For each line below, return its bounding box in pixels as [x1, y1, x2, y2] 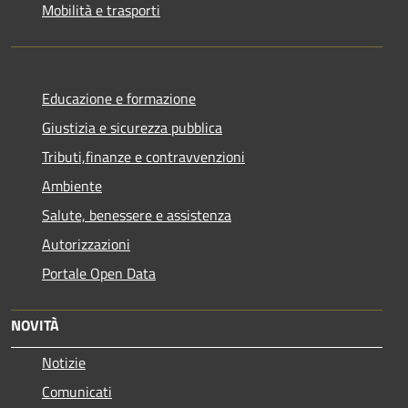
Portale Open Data [42, 262, 156, 285]
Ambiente [42, 175, 102, 198]
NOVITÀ [11, 314, 59, 337]
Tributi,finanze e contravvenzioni [42, 146, 245, 168]
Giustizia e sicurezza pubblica [42, 117, 222, 139]
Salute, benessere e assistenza [42, 204, 231, 227]
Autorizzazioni [42, 233, 130, 256]
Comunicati [42, 381, 112, 403]
